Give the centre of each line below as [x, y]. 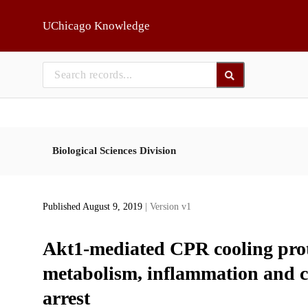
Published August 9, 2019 [93, 207]
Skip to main [45, 15]
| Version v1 [168, 207]
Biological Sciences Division [114, 150]
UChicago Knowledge [96, 26]
